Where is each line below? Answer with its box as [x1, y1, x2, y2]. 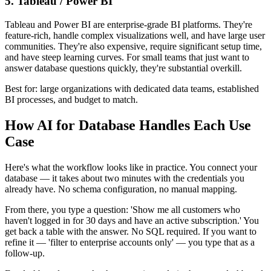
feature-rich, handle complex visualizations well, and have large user [5, 30, 265, 41]
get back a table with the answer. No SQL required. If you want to [5, 226, 256, 237]
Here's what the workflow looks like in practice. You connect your [5, 162, 257, 172]
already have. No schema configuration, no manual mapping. [5, 183, 237, 194]
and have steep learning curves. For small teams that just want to [5, 51, 249, 62]
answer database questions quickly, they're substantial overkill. [5, 62, 242, 73]
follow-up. [5, 247, 45, 258]
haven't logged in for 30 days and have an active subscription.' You [5, 215, 259, 226]
